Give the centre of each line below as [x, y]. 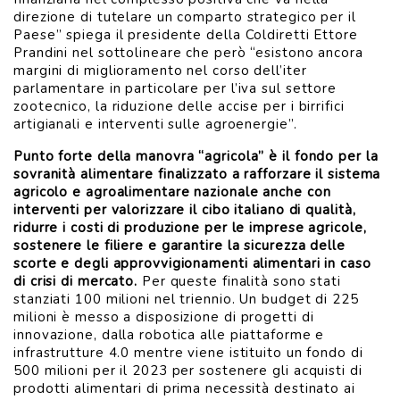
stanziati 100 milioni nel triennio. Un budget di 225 [186, 299]
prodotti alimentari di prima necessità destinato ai [184, 388]
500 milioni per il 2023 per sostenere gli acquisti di [188, 371]
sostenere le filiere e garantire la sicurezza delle [179, 246]
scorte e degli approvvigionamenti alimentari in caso [192, 263]
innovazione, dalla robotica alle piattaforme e [169, 335]
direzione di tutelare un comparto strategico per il [185, 17]
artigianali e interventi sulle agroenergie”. [155, 124]
